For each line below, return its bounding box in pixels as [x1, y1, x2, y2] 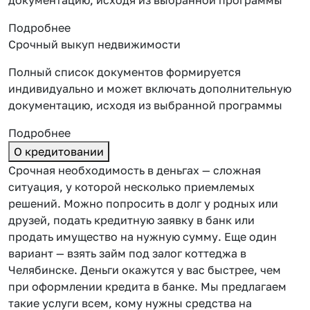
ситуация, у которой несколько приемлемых [8, 179, 255, 194]
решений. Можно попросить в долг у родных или [8, 196, 278, 210]
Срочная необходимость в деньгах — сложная [8, 163, 261, 177]
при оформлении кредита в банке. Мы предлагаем [8, 279, 286, 293]
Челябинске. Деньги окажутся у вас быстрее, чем [8, 262, 281, 277]
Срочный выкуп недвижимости [8, 37, 181, 51]
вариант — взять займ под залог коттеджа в [8, 246, 246, 260]
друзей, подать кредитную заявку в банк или [8, 212, 255, 227]
